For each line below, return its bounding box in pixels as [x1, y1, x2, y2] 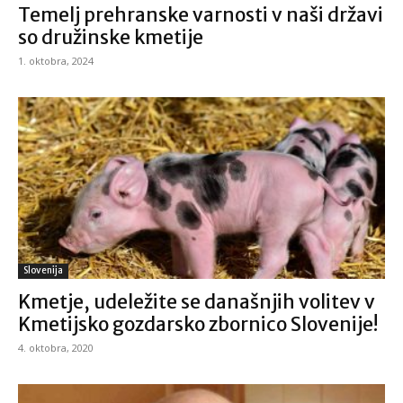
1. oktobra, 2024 [18, 54, 94, 68]
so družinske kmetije [18, 25, 203, 50]
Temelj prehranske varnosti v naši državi [18, 3, 383, 28]
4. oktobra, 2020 [18, 340, 94, 354]
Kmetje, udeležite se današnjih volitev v [18, 289, 375, 314]
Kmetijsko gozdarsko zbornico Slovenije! [18, 311, 378, 336]
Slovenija [23, 264, 63, 276]
